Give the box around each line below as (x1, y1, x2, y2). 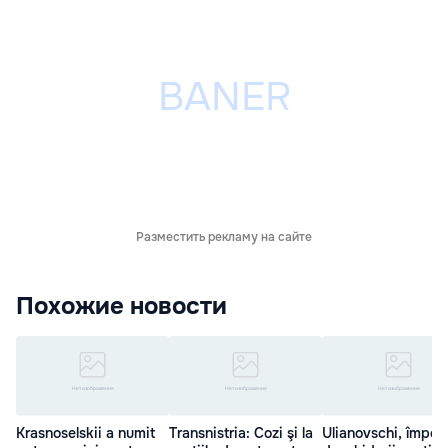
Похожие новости (16, 291, 227, 321)
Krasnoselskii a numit (16, 424, 155, 443)
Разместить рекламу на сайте (136, 229, 312, 245)
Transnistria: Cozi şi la (169, 424, 313, 443)
